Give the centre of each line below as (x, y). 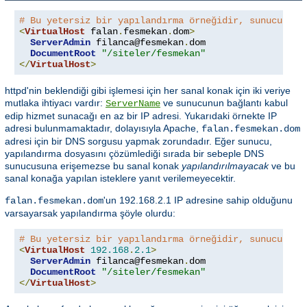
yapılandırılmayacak (225, 166)
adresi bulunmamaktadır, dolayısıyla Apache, (103, 128)
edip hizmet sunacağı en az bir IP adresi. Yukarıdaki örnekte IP (141, 116)
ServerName (133, 104)
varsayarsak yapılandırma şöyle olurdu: (90, 213)
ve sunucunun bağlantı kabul (224, 103)
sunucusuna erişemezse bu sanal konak (93, 166)
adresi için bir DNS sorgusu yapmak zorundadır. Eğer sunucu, (138, 142)
